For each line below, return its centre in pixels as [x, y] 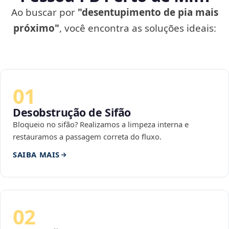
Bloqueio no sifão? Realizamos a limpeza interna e [101, 124]
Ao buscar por [44, 13]
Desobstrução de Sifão [72, 112]
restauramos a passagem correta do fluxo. [87, 137]
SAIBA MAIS [36, 155]
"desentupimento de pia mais [148, 13]
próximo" [36, 28]
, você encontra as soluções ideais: [138, 28]
